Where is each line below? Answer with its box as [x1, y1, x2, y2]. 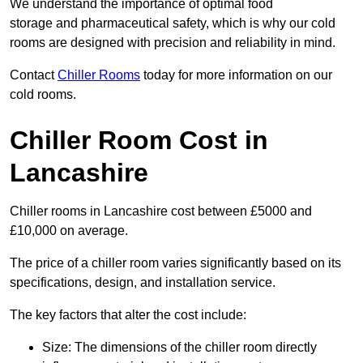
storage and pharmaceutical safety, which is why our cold [10, 16, 335, 31]
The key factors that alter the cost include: [10, 308, 246, 322]
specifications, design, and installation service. [10, 275, 275, 290]
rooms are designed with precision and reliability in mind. [10, 36, 335, 50]
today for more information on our [140, 68, 332, 83]
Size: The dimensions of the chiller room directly [42, 340, 317, 355]
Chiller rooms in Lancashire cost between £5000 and [10, 204, 312, 219]
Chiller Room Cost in [10, 126, 268, 156]
